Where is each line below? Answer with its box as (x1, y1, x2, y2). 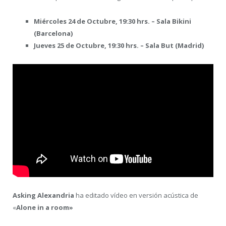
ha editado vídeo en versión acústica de (74, 190, 198, 200)
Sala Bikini (156, 17, 191, 26)
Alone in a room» (16, 202, 73, 212)
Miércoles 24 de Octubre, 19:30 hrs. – (34, 17, 156, 26)
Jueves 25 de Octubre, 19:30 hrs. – (34, 41, 145, 50)
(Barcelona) (34, 29, 73, 38)
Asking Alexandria (13, 190, 74, 200)
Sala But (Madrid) (145, 41, 204, 50)
